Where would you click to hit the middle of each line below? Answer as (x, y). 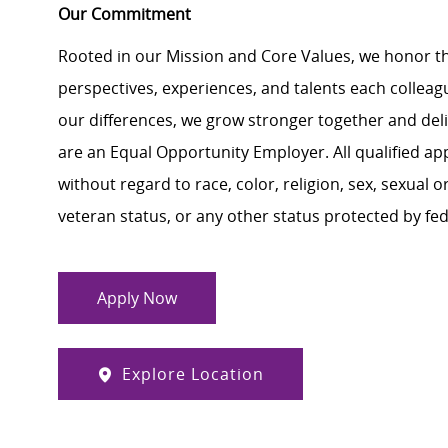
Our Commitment (124, 14)
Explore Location (193, 374)
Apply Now (137, 298)
